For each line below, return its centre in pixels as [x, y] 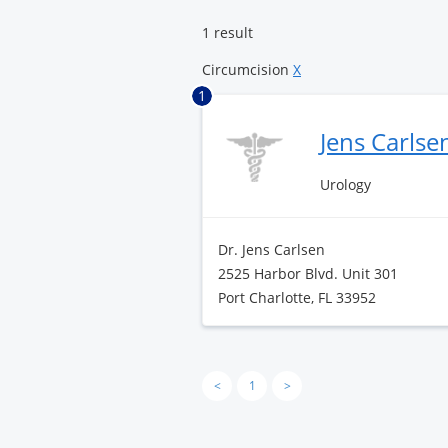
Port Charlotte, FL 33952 [297, 297]
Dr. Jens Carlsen [271, 249]
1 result [227, 32]
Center [239, 21]
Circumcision [247, 69]
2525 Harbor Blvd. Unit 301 [308, 273]
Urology [346, 184]
